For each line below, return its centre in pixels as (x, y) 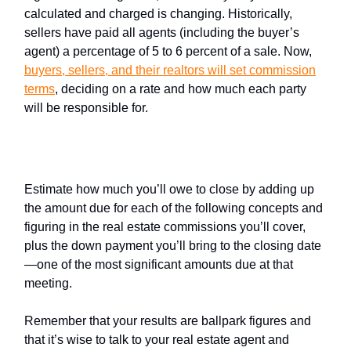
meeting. (48, 283)
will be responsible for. (86, 107)
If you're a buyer (100, 153)
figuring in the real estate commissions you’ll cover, (165, 226)
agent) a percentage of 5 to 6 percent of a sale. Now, (168, 51)
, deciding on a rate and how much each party (181, 89)
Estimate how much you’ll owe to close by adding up (169, 189)
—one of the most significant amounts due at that (159, 264)
